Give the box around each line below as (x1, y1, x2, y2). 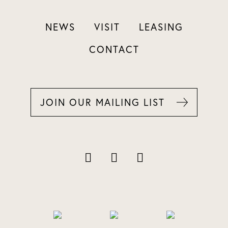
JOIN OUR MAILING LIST (40, 96, 165, 108)
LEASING (138, 20, 183, 33)
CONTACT (89, 43, 139, 55)
